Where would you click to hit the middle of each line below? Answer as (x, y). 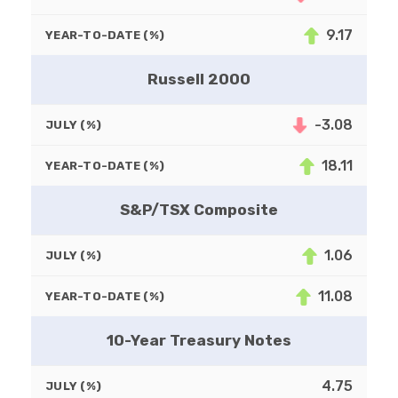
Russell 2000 (199, 80)
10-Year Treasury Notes (199, 341)
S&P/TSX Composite (199, 210)
